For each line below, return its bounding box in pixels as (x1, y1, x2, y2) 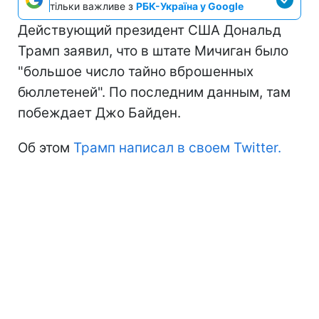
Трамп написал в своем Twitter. (73, 140, 281, 156)
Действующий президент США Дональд (18, 22, 281, 38)
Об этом (18, 140, 73, 156)
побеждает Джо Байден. (18, 105, 181, 121)
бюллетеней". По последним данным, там (18, 84, 291, 100)
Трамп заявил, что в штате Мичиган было (18, 43, 288, 59)
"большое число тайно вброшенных (18, 63, 253, 80)
